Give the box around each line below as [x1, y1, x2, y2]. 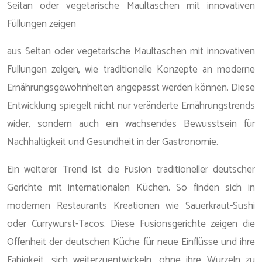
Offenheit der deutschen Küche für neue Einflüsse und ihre [7, 234, 255, 250]
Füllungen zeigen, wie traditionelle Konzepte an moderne [7, 61, 255, 78]
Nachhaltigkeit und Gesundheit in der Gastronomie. [7, 134, 218, 150]
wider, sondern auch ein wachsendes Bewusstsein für [7, 116, 255, 132]
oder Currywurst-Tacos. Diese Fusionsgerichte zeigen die [7, 216, 255, 232]
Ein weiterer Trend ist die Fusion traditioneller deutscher [7, 161, 255, 178]
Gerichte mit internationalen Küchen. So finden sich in [7, 180, 255, 196]
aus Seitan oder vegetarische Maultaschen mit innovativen [7, 43, 255, 60]
